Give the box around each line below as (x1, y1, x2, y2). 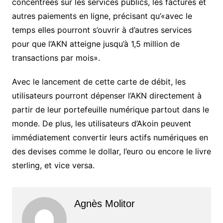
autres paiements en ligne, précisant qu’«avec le (11, 10, 192, 21)
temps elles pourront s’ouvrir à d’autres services (11, 24, 192, 35)
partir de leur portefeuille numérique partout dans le (11, 104, 209, 114)
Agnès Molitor (74, 198, 135, 209)
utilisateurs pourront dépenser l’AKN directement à (11, 90, 202, 101)
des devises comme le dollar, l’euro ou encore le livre (11, 146, 211, 156)
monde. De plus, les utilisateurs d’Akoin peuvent (11, 118, 191, 128)
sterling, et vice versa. (11, 160, 95, 170)
